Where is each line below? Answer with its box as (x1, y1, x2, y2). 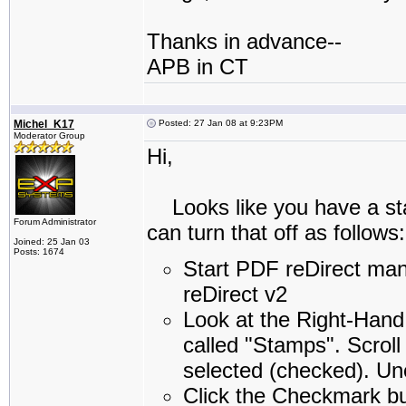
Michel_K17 (14, 118, 74, 130)
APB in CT (147, 54, 248, 79)
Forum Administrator (14, 217, 96, 227)
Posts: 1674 (14, 246, 64, 256)
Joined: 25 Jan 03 (14, 237, 90, 246)
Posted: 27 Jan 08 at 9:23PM (156, 118, 283, 128)
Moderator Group (14, 130, 85, 140)
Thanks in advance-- (147, 29, 342, 53)
